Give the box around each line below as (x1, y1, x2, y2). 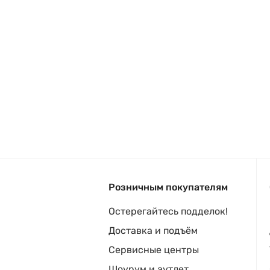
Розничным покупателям (108, 181, 228, 193)
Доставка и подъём (108, 225, 198, 236)
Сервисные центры (108, 244, 199, 256)
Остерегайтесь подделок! (108, 206, 228, 217)
